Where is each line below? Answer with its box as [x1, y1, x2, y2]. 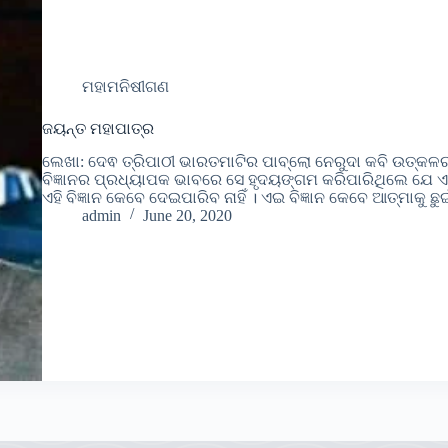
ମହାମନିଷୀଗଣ [81, 77, 169, 95]
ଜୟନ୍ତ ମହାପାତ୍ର [41, 119, 154, 137]
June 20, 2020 [142, 206, 232, 224]
